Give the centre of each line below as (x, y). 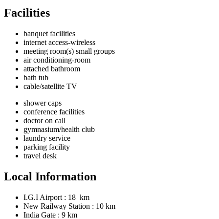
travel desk (40, 155)
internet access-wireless (59, 42)
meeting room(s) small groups (69, 51)
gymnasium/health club (59, 129)
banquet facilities (49, 33)
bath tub (36, 77)
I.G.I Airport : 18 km (56, 197)
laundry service (47, 138)
